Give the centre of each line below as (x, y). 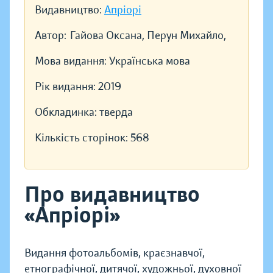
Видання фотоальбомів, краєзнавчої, (115, 253)
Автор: (51, 36)
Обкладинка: (67, 112)
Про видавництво (112, 195)
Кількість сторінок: (83, 138)
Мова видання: (72, 61)
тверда (116, 112)
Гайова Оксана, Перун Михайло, (148, 36)
